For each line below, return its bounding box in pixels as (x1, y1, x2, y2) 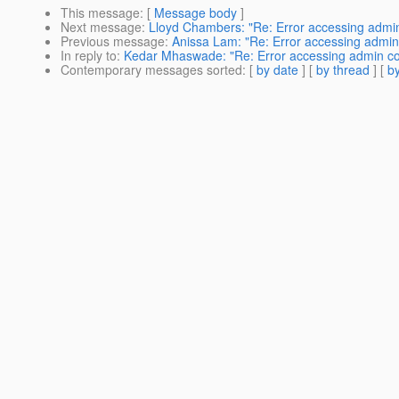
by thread (316, 61, 370, 79)
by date (256, 61, 298, 79)
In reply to (61, 46, 117, 65)
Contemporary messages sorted (61, 61, 242, 79)
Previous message (61, 32, 165, 51)
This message (61, 4, 140, 22)
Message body (154, 4, 237, 22)
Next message (61, 18, 142, 37)
